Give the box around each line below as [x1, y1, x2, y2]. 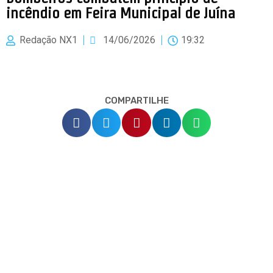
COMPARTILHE [104, 95, 169, 106]
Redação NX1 [19, 34, 77, 46]
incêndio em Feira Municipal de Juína [6, 4, 235, 21]
